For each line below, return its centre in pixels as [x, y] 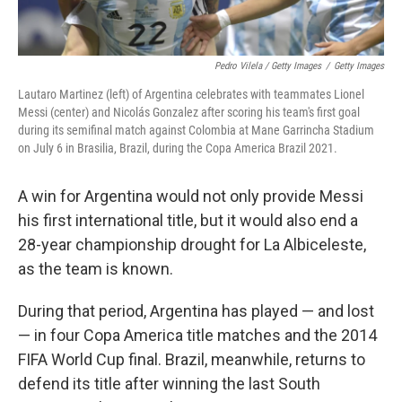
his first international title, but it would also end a [188, 221]
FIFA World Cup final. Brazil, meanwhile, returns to [192, 360]
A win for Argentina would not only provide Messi [191, 197]
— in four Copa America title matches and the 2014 [197, 336]
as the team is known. [96, 269]
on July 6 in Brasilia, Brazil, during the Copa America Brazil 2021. [178, 149]
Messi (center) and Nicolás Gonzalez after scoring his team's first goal [189, 113]
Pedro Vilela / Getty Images [268, 66]
